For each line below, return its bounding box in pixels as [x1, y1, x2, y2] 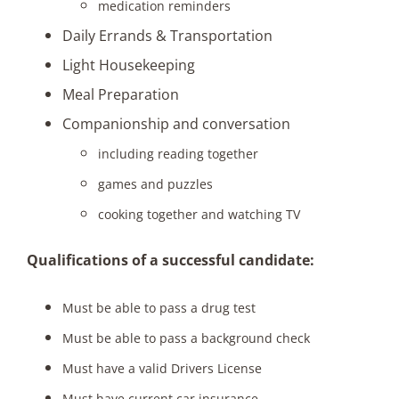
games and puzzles [98, 175, 213, 193]
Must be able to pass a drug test [62, 299, 256, 317]
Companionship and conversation [62, 114, 290, 134]
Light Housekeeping [62, 55, 195, 76]
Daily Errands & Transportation [62, 26, 273, 46]
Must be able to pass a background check [62, 330, 310, 347]
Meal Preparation [62, 85, 179, 105]
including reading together [98, 145, 258, 163]
